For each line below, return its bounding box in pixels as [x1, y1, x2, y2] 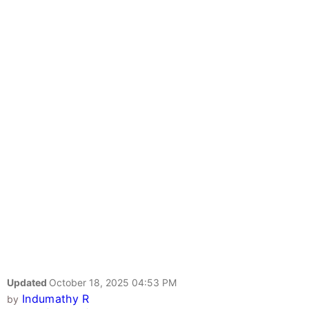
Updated [7, 277, 49, 289]
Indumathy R [21, 292, 90, 306]
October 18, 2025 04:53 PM [49, 277, 177, 289]
